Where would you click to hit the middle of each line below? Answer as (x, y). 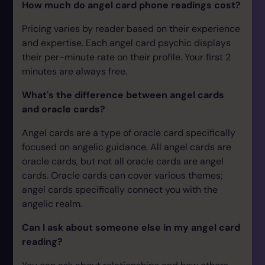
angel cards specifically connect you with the (120, 189)
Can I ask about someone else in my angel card (131, 227)
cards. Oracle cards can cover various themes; (122, 175)
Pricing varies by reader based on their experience (131, 28)
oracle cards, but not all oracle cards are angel (123, 161)
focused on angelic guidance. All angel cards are (127, 147)
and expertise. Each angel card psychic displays (126, 43)
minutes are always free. (75, 71)
